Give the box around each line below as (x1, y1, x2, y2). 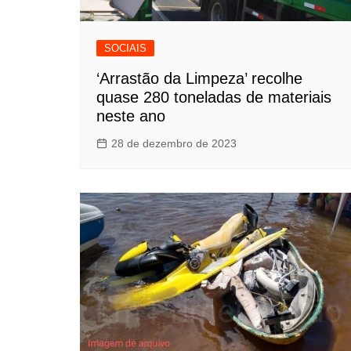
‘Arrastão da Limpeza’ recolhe (96, 70, 302, 88)
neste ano (96, 107, 165, 125)
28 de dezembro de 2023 (111, 137, 237, 150)
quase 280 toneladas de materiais (96, 89, 331, 107)
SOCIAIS (104, 42, 147, 55)
